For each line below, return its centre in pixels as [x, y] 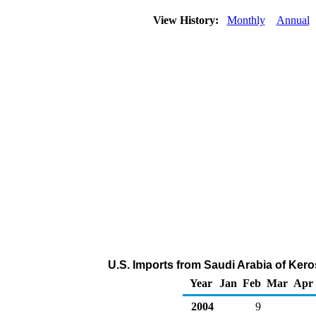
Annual [293, 20]
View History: [187, 20]
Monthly [246, 20]
